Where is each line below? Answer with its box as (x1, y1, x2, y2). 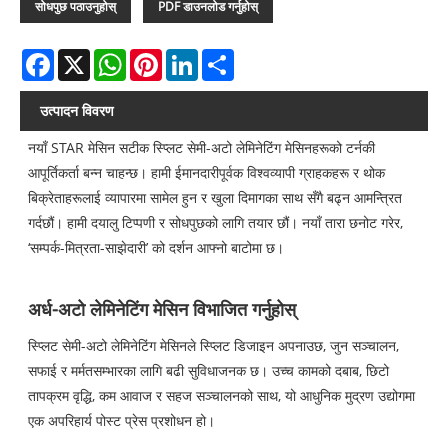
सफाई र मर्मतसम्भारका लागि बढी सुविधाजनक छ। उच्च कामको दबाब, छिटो (28, 360, 390, 380)
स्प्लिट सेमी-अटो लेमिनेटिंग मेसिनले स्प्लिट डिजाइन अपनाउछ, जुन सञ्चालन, (28, 335, 400, 355)
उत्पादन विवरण (40, 100, 114, 120)
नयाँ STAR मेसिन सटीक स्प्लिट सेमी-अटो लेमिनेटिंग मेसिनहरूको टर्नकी (28, 137, 376, 157)
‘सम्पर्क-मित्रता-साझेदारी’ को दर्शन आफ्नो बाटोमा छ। (28, 237, 285, 257)
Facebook (54, 46, 116, 66)
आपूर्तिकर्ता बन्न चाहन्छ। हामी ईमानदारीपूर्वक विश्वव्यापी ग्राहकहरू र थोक (28, 162, 386, 182)
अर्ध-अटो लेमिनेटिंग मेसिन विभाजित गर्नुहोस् (28, 296, 297, 321)
